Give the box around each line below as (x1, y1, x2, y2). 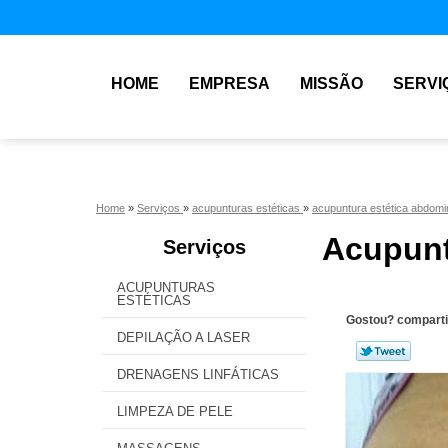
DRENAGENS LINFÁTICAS (117, 367, 279, 382)
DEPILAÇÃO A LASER (117, 330, 250, 345)
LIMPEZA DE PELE (117, 404, 233, 419)
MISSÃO (300, 75, 363, 92)
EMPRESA (189, 75, 270, 92)
